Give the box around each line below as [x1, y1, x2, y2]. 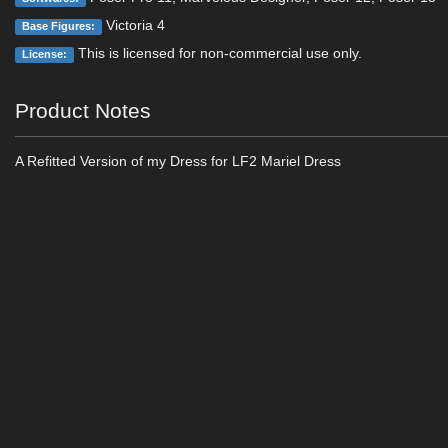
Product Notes [15, 99, 152, 122]
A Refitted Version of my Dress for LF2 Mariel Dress [15, 153, 342, 169]
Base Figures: [22, 20, 96, 32]
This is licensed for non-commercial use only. [73, 45, 362, 61]
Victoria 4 [101, 17, 165, 33]
